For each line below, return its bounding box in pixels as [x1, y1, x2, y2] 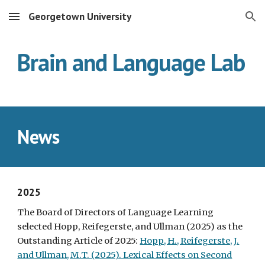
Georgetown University [28, 9, 131, 23]
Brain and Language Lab [17, 47, 245, 77]
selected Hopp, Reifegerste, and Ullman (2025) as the [17, 221, 243, 232]
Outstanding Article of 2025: [17, 235, 140, 246]
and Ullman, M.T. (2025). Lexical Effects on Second [17, 250, 232, 260]
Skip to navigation [182, 17, 256, 27]
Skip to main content [9, 17, 93, 27]
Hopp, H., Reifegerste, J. [140, 235, 240, 246]
